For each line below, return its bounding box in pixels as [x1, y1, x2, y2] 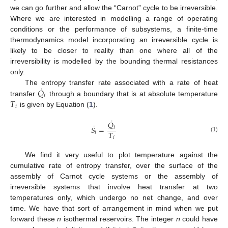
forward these [10, 215, 58, 223]
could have [180, 215, 218, 223]
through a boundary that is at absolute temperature [46, 89, 218, 98]
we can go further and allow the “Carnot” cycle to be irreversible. [10, 3, 218, 12]
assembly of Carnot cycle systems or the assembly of [10, 172, 218, 181]
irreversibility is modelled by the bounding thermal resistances [10, 56, 218, 65]
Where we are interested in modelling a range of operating [10, 14, 218, 22]
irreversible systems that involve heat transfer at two [10, 183, 218, 191]
